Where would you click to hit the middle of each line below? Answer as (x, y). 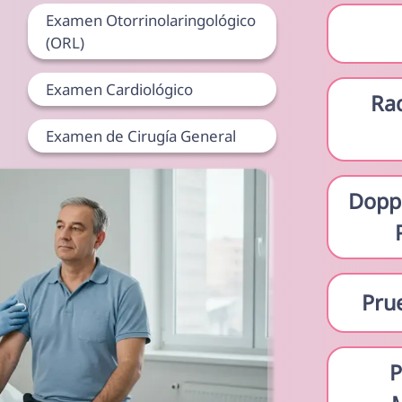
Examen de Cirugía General (141, 136)
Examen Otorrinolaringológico (151, 21)
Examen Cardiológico (120, 90)
